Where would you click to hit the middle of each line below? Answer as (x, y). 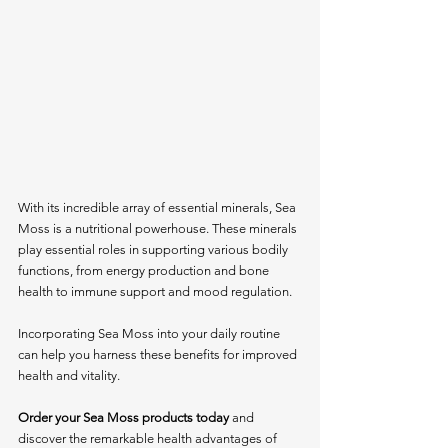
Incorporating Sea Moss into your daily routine (150, 334)
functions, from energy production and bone (145, 271)
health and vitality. (69, 376)
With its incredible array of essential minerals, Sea (158, 208)
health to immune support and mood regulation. (155, 292)
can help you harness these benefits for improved (159, 355)
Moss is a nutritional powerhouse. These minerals (159, 229)
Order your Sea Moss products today (123, 418)
